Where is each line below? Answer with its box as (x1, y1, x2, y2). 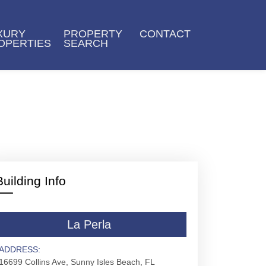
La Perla (66, 218, 111, 231)
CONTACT (140, 28, 191, 40)
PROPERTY (64, 28, 123, 40)
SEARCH (64, 37, 109, 49)
